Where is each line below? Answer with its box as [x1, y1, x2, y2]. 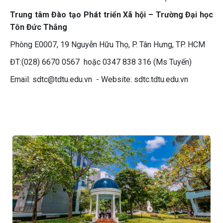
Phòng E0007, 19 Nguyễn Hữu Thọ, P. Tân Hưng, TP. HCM [10, 40, 205, 49]
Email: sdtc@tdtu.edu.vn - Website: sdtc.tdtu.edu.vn [10, 75, 188, 84]
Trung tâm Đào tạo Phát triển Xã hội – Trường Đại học [10, 10, 213, 19]
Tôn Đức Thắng [10, 22, 67, 32]
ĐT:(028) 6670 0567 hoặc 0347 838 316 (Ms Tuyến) [10, 57, 192, 67]
